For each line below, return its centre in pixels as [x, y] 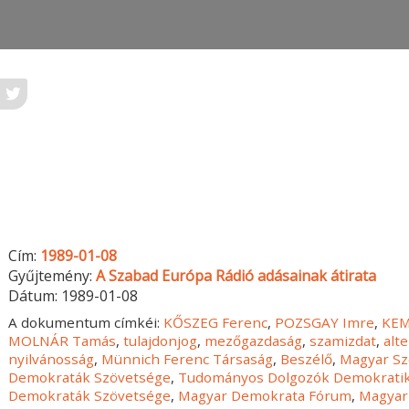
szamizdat [343, 341]
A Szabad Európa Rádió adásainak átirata [236, 276]
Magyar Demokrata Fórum [265, 396]
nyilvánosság [52, 359]
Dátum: [35, 296]
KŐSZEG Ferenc [216, 323]
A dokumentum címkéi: [86, 323]
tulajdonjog [161, 341]
